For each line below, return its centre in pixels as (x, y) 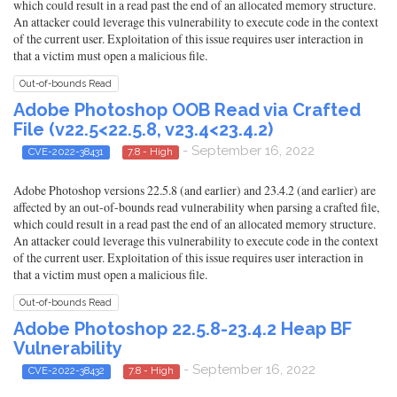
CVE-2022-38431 (66, 151)
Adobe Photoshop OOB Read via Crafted (187, 109)
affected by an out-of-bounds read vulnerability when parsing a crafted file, (196, 207)
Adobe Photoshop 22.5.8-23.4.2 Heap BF (183, 329)
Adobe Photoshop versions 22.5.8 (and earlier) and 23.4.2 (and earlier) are (195, 191)
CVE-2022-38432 (66, 371)
